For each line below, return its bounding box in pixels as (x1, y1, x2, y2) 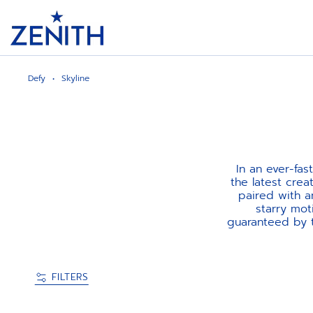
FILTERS (51, 270, 89, 284)
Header (10, 8, 50, 25)
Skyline (61, 72, 89, 85)
